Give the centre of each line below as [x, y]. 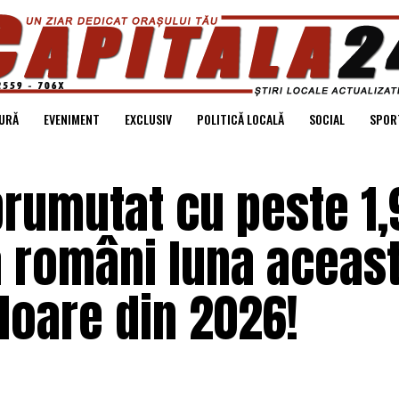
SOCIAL [326, 119]
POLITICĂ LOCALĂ [240, 119]
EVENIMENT [71, 119]
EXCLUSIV [148, 119]
